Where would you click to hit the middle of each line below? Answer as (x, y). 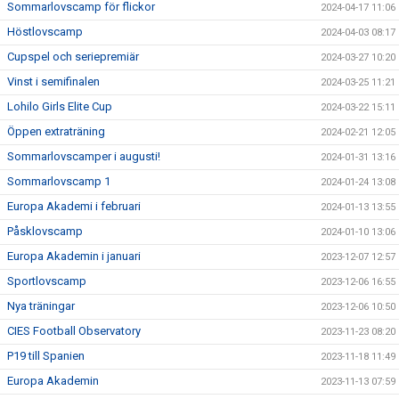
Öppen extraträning (56, 131)
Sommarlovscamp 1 (59, 181)
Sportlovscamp (47, 281)
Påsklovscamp (45, 231)
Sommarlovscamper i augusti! (85, 156)
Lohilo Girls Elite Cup (60, 106)
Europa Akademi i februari (74, 206)
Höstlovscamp (45, 32)
